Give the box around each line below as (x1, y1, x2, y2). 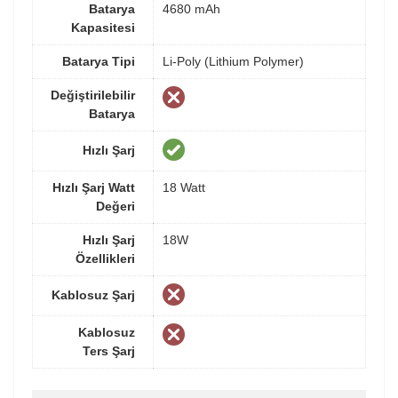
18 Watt (163, 180, 205, 195)
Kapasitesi (71, 20, 135, 36)
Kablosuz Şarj (52, 288, 135, 303)
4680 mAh (163, 2, 220, 17)
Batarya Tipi (62, 54, 135, 69)
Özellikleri (76, 251, 135, 267)
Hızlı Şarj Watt (52, 180, 135, 195)
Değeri (96, 199, 135, 214)
